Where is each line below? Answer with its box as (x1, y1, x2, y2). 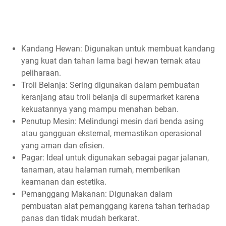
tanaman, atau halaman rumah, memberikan (21, 165, 180, 175)
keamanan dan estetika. (21, 177, 108, 187)
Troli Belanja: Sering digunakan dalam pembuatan (21, 80, 200, 90)
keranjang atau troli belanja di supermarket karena (21, 92, 200, 102)
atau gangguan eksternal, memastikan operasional (21, 129, 202, 139)
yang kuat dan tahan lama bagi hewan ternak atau (21, 56, 201, 66)
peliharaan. (21, 68, 61, 78)
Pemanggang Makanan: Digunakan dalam (21, 189, 173, 199)
